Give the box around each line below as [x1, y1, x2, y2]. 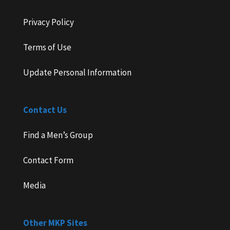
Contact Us [23, 104, 67, 116]
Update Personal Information [23, 66, 131, 78]
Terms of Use [23, 41, 71, 53]
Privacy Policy [23, 16, 74, 28]
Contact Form [23, 155, 73, 166]
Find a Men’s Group [23, 129, 93, 141]
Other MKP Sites [23, 217, 87, 229]
